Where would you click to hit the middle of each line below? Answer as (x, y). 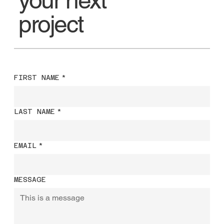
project (51, 24)
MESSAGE (30, 179)
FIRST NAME (36, 77)
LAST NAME (34, 111)
